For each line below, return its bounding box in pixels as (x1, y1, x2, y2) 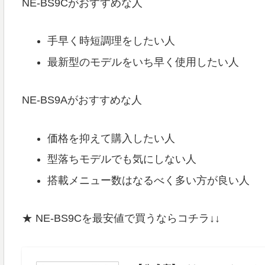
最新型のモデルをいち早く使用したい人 (47, 56, 240, 68)
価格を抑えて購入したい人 (47, 132, 176, 144)
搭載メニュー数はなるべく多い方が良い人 (47, 174, 250, 186)
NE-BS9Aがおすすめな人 (21, 94, 142, 106)
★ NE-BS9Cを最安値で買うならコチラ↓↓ (21, 212, 220, 225)
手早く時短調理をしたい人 (47, 35, 176, 47)
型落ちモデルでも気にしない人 (47, 153, 197, 166)
